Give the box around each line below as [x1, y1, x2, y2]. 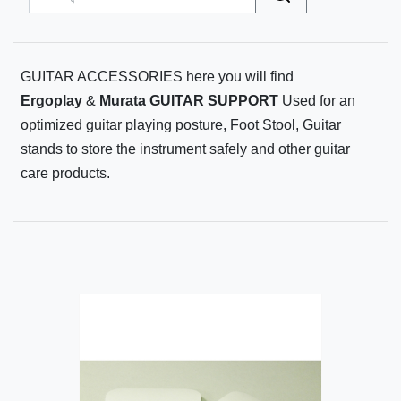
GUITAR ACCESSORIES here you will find [21, 69, 294, 85]
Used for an [278, 93, 355, 109]
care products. [21, 166, 110, 182]
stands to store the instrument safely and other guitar [21, 141, 350, 158]
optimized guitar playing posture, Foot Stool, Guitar [21, 117, 341, 133]
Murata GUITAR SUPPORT [99, 93, 278, 109]
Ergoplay [21, 93, 82, 109]
